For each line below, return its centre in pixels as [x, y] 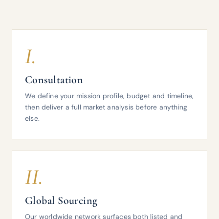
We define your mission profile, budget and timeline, [109, 96]
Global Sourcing [61, 200]
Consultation [54, 80]
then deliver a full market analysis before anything [106, 107]
